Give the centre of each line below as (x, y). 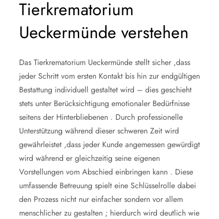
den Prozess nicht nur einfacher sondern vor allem (101, 199)
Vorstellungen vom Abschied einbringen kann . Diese (106, 172)
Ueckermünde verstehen (104, 32)
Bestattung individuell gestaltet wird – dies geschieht (105, 89)
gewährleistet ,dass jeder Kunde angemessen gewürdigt (109, 144)
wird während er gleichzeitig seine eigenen (89, 158)
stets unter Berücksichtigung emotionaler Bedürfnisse (104, 103)
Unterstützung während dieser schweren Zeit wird (99, 131)
